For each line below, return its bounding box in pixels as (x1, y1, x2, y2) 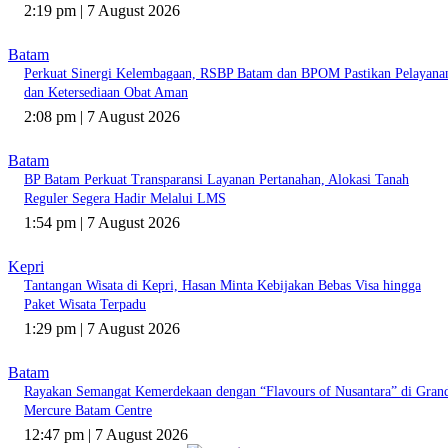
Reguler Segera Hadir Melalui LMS (24, 191, 226, 207)
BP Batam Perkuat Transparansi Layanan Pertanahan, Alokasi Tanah (24, 172, 409, 188)
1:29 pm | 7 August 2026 (24, 320, 180, 338)
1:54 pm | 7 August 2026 (24, 214, 180, 232)
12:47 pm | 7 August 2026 (24, 426, 188, 444)
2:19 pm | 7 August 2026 (24, 2, 180, 20)
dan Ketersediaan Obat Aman (24, 85, 188, 101)
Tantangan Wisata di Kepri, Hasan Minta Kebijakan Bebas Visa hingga (24, 278, 421, 294)
